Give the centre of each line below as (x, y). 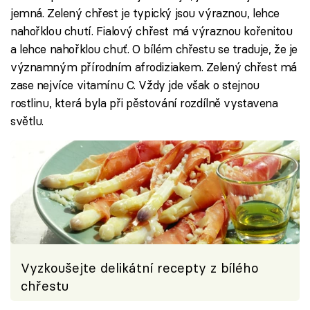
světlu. (27, 120)
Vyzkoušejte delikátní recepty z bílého (140, 268)
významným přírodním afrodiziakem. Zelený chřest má (154, 66)
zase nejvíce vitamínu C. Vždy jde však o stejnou (135, 84)
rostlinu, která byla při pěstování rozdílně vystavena (144, 102)
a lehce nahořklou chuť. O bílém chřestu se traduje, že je (154, 48)
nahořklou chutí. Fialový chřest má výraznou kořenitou (152, 30)
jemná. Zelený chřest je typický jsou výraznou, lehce (145, 12)
